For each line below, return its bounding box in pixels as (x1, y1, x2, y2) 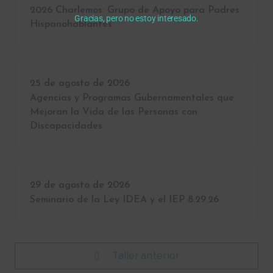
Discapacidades (30, 121, 102, 131)
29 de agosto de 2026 (30, 180, 130, 190)
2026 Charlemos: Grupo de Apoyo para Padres (30, 5, 239, 15)
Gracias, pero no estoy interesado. (74, 13, 199, 23)
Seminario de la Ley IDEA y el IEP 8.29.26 (30, 195, 219, 205)
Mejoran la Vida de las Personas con (30, 107, 197, 117)
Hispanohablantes (30, 19, 112, 29)
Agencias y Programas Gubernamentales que (30, 93, 234, 103)
